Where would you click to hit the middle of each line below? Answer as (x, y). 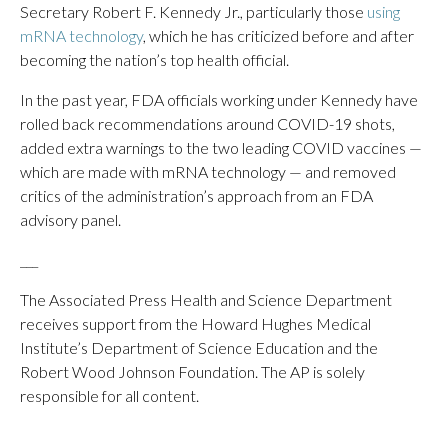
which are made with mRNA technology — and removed (208, 171)
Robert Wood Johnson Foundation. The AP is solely (192, 371)
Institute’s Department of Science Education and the (199, 347)
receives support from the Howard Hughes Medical (195, 323)
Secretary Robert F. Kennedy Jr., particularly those (193, 11)
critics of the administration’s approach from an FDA (196, 195)
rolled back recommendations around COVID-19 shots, (207, 123)
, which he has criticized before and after (278, 35)
